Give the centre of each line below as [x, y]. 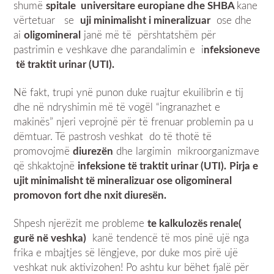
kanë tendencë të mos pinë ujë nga [168, 238]
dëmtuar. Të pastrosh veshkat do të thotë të [113, 136]
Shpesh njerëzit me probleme [81, 223]
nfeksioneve [232, 50]
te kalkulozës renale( [195, 223]
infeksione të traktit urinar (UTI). [152, 166]
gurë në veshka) [50, 238]
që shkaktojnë [46, 166]
